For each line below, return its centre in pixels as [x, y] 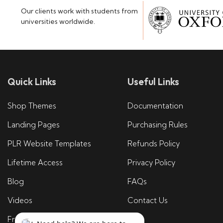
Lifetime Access [35, 163]
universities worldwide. [58, 22]
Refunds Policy [153, 144]
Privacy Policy [151, 163]
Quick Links [32, 82]
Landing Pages [34, 125]
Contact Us [147, 201]
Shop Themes [32, 106]
